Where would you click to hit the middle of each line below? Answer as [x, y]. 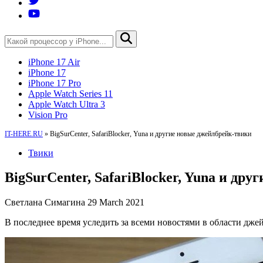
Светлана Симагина [45, 203]
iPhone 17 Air [54, 62]
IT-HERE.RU [24, 134]
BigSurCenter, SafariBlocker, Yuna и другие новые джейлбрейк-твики [151, 134]
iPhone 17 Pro [55, 83]
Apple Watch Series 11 [70, 93]
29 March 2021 [116, 203]
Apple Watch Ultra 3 [67, 104]
